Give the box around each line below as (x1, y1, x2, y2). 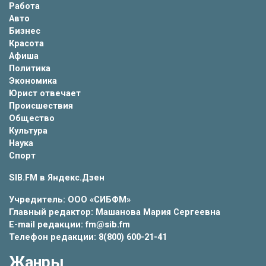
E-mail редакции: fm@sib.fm (9, 219, 130, 230)
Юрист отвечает (9, 88, 81, 99)
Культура (9, 125, 47, 136)
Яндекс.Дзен (47, 172, 104, 183)
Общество (9, 113, 55, 123)
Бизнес (9, 26, 40, 36)
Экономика (9, 75, 57, 86)
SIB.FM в (9, 172, 47, 183)
